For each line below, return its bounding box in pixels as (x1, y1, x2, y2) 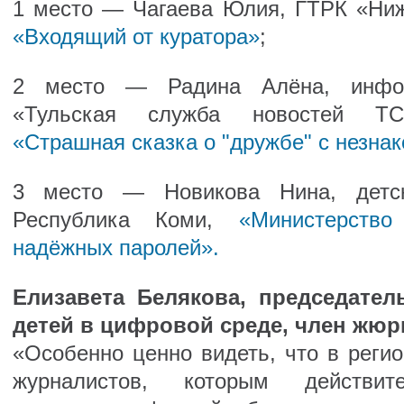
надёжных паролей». (12, 235, 219, 260)
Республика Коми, (12, 207, 239, 232)
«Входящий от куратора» (12, 24, 260, 49)
